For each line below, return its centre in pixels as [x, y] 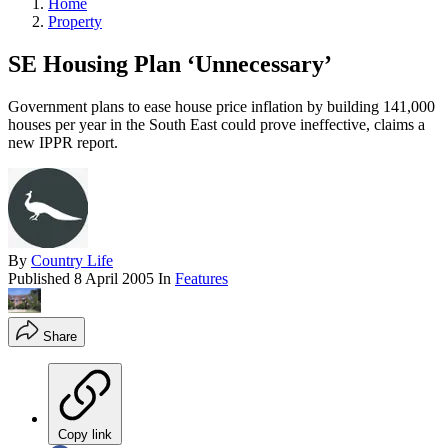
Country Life [72, 260]
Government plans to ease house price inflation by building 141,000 [221, 106]
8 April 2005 [114, 278]
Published [41, 278]
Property [75, 21]
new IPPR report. [63, 142]
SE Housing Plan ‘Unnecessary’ [170, 63]
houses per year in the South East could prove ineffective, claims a [216, 124]
